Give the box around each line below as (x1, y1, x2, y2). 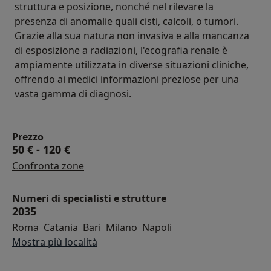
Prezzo (12, 130, 44, 143)
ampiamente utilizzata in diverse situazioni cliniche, (15, 58, 249, 71)
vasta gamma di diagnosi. (15, 87, 131, 100)
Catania (44, 221, 78, 234)
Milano (106, 221, 137, 234)
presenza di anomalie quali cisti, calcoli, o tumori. (15, 15, 238, 28)
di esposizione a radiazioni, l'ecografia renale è (15, 44, 227, 57)
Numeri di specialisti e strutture (12, 192, 166, 205)
